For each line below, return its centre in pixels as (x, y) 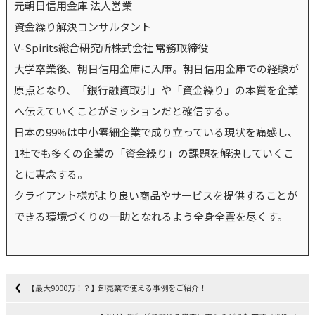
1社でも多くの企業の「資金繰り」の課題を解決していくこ (154, 153)
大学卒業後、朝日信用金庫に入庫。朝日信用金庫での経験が (156, 69)
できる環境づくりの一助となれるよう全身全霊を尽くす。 (150, 217)
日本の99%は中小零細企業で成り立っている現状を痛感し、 (156, 132)
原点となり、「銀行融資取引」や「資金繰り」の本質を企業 (156, 90)
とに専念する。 (51, 174)
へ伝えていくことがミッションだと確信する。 (124, 111)
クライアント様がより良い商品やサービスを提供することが (155, 195)
